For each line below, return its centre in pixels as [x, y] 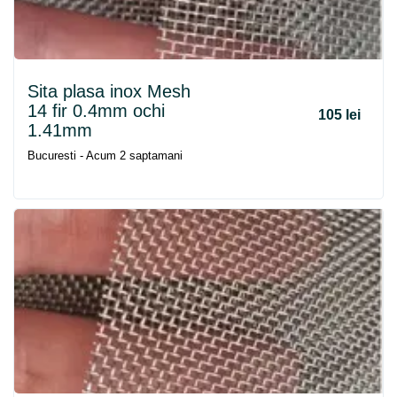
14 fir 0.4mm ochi [96, 111]
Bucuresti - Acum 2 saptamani [105, 156]
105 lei [339, 115]
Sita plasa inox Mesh [109, 91]
